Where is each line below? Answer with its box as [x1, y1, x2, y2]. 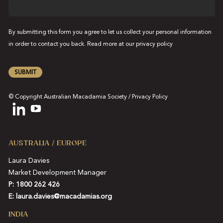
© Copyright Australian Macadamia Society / [8, 94, 132, 100]
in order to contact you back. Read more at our [8, 41, 136, 47]
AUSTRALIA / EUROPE [8, 138, 87, 147]
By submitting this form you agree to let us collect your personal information [8, 29, 212, 35]
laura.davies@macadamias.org [15, 193, 112, 200]
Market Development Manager [8, 169, 107, 176]
